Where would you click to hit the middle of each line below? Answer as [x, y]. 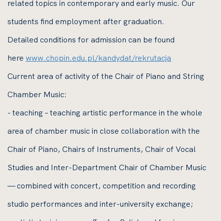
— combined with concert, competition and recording [102, 185]
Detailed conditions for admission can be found [91, 39]
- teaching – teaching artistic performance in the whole [105, 112]
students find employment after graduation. [86, 21]
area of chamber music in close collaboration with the [104, 131]
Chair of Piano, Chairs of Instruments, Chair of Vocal [102, 149]
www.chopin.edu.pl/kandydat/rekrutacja [98, 58]
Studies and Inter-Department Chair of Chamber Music [107, 167]
